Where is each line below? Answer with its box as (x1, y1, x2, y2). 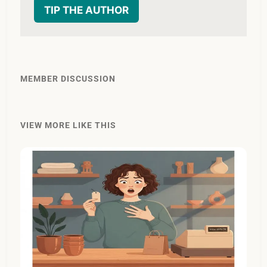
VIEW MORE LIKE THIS (20, 120, 117, 130)
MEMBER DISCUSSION (20, 73, 116, 83)
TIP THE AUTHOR (44, 3, 129, 16)
